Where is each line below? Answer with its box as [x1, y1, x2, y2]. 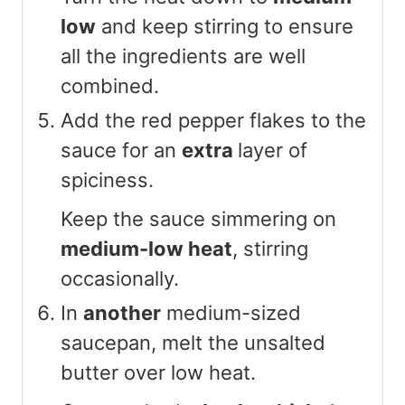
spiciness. [61, 167, 154, 192]
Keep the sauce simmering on [61, 206, 336, 231]
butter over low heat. [61, 360, 256, 384]
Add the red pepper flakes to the [61, 108, 366, 132]
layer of [238, 137, 307, 162]
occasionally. [61, 266, 179, 290]
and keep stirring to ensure [96, 14, 353, 38]
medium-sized [161, 300, 301, 325]
